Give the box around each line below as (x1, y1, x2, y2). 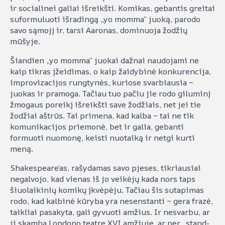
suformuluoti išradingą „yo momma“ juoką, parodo (10, 13, 200, 25)
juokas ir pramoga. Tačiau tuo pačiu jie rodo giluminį (10, 87, 210, 99)
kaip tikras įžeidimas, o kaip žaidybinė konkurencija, (10, 65, 211, 77)
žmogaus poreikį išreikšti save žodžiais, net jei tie (10, 98, 201, 110)
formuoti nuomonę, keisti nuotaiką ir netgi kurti (10, 132, 195, 143)
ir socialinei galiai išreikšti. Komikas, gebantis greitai (10, 2, 215, 14)
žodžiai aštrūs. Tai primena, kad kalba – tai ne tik (10, 109, 194, 121)
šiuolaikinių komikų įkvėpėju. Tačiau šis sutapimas (10, 184, 204, 195)
